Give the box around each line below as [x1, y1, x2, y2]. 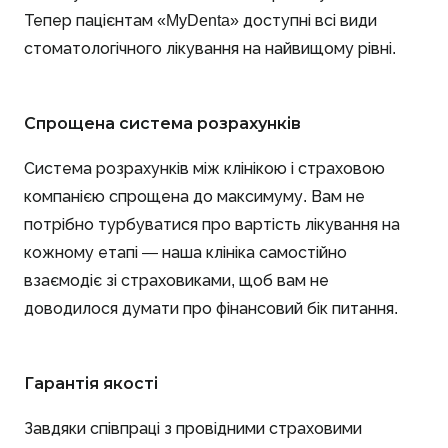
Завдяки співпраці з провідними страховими [24, 419, 362, 437]
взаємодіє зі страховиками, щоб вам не [24, 271, 329, 289]
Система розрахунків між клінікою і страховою [24, 159, 385, 177]
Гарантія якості [24, 374, 158, 392]
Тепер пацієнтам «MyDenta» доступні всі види [24, 11, 377, 29]
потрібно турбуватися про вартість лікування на [24, 215, 400, 233]
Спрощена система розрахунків [24, 114, 301, 132]
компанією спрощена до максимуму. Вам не [24, 187, 365, 205]
